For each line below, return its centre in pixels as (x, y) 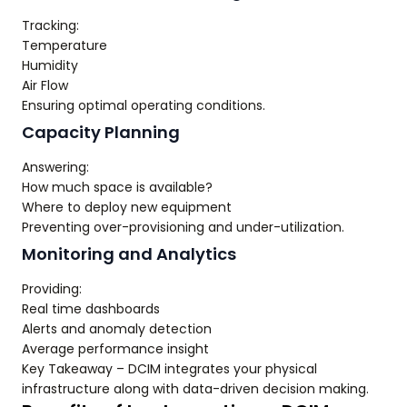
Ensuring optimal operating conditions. (144, 105)
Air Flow (45, 85)
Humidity (50, 65)
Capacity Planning (101, 132)
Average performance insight (115, 349)
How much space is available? (117, 187)
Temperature (65, 45)
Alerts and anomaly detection (117, 329)
